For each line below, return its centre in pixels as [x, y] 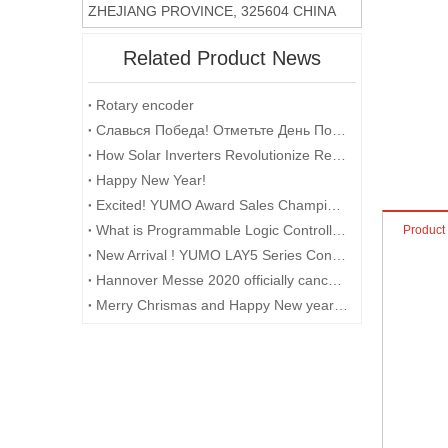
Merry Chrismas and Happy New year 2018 [341, 305]
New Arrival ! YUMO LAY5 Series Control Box [339, 255]
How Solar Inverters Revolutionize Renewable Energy [339, 155]
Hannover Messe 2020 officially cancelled [335, 280]
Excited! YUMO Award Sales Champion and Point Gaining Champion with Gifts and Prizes [334, 205]
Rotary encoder [145, 105]
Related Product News [222, 58]
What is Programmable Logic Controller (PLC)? [339, 230]
